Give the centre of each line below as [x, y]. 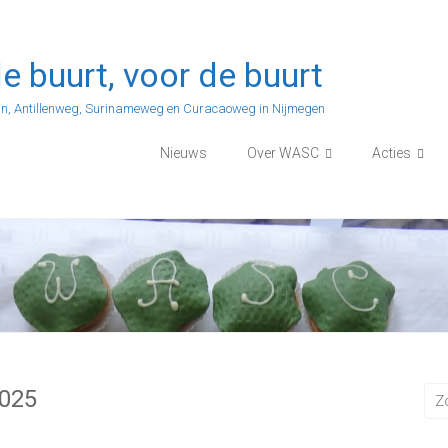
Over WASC [283, 153]
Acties [391, 153]
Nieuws [183, 153]
